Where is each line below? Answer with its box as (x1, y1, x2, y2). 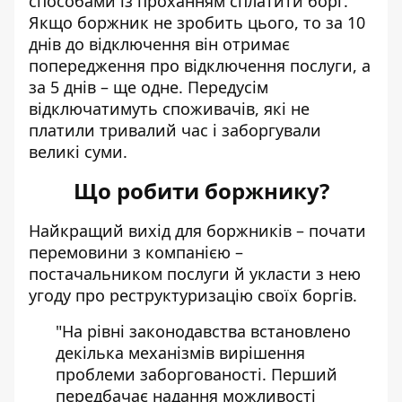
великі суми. (29, 141, 127, 162)
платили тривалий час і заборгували (29, 119, 321, 141)
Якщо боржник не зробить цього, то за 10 (29, 12, 365, 33)
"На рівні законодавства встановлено (56, 320, 351, 342)
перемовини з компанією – (29, 241, 243, 263)
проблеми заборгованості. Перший (56, 363, 337, 385)
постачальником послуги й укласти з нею (29, 263, 361, 284)
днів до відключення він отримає (29, 33, 290, 55)
